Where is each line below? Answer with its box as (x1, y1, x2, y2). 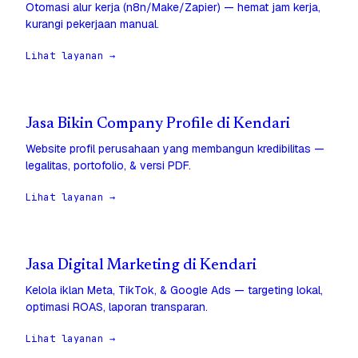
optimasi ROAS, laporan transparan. (26, 300, 208, 315)
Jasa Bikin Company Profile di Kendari (26, 117, 290, 133)
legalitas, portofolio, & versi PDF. (26, 158, 191, 173)
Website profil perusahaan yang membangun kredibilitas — (26, 141, 324, 157)
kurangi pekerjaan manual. (26, 17, 159, 32)
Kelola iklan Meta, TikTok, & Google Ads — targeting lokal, (26, 283, 323, 298)
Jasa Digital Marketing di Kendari (26, 258, 257, 274)
